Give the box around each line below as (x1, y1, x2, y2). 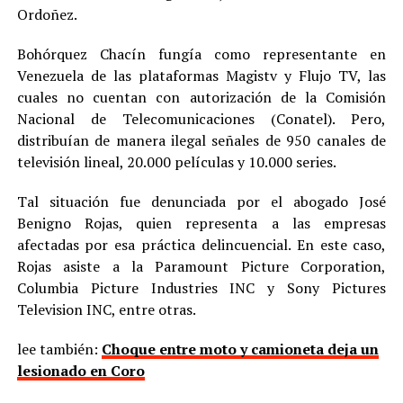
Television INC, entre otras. (16, 299, 196, 319)
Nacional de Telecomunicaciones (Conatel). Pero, (16, 108, 387, 129)
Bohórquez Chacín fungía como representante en (16, 43, 387, 64)
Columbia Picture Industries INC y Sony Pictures (16, 277, 387, 298)
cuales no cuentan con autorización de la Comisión (16, 86, 387, 107)
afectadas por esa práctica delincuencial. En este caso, (16, 234, 387, 255)
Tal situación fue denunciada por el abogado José (16, 191, 387, 211)
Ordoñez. (16, 4, 77, 24)
